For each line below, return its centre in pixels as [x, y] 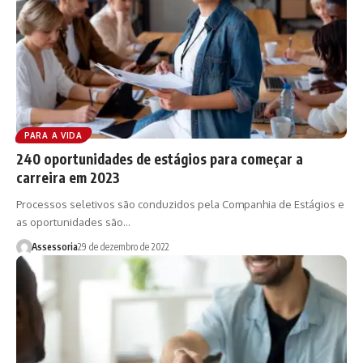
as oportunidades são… [73, 222]
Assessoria [54, 246]
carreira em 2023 [68, 177]
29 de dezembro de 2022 [123, 246]
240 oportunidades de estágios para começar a [160, 158]
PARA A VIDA [53, 135]
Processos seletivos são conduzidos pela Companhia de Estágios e [180, 204]
